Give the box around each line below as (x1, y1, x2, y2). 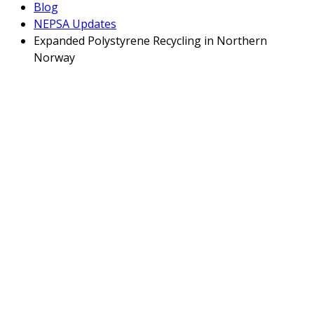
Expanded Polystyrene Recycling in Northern (34, 33, 267, 49)
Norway (34, 50, 75, 66)
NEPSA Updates (34, 16, 116, 32)
